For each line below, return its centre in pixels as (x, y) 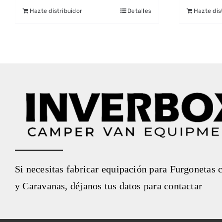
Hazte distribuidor (56, 11)
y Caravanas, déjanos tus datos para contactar (109, 186)
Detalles (139, 11)
